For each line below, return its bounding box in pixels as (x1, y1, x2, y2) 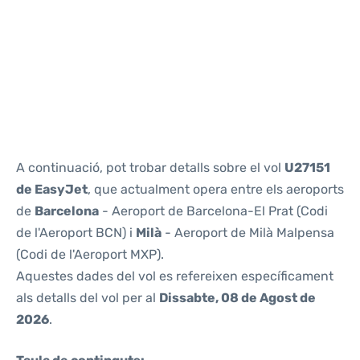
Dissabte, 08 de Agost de (159, 290, 316, 305)
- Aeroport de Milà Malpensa (162, 225, 334, 240)
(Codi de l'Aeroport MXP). (16, 247, 164, 262)
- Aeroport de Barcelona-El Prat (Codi (99, 203, 328, 219)
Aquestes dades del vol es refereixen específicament (16, 268, 333, 284)
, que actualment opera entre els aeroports (88, 182, 344, 197)
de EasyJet (16, 182, 88, 197)
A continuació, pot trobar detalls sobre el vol (16, 160, 284, 175)
